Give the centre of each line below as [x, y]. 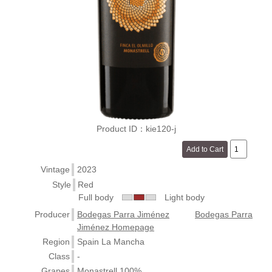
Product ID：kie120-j [136, 128]
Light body [180, 197]
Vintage [55, 169]
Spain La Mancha [111, 241]
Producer [52, 214]
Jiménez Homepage [116, 227]
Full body [100, 197]
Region [56, 241]
